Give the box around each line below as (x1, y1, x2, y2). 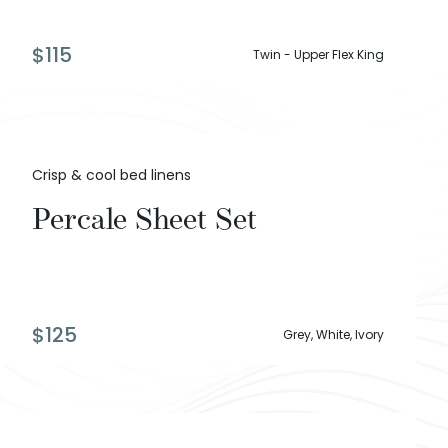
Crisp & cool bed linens (32, 165, 191, 186)
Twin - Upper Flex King (253, 46, 384, 64)
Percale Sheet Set (32, 193, 257, 246)
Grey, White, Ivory (283, 326, 384, 344)
